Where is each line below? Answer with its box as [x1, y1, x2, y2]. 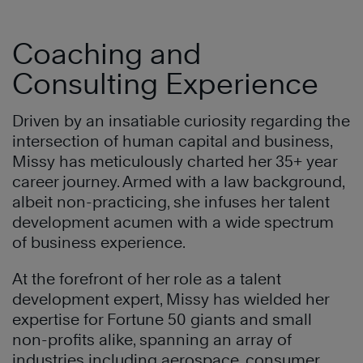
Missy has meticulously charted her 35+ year [12, 152, 337, 171]
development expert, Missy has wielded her [12, 290, 329, 309]
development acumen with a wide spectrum [12, 213, 334, 232]
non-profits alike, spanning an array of [12, 331, 292, 349]
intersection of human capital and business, [12, 132, 332, 151]
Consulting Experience [12, 66, 318, 101]
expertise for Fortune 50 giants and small [12, 310, 312, 329]
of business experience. [12, 233, 186, 252]
